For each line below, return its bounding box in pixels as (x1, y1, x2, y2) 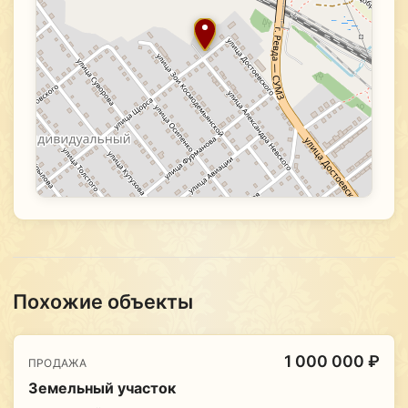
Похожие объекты (12, 290, 193, 314)
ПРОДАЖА (27, 356, 87, 371)
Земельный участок (27, 379, 176, 398)
